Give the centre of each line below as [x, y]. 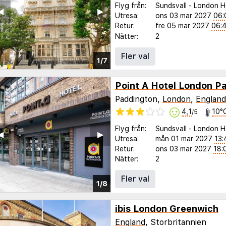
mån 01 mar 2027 [184, 138]
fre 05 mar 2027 [182, 25]
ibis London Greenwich [167, 208]
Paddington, [139, 99]
